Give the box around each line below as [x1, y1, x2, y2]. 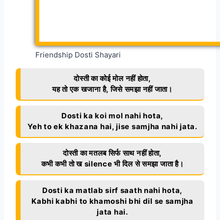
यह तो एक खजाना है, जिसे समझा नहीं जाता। [52, 84, 173, 94]
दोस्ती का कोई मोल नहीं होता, [74, 74, 151, 83]
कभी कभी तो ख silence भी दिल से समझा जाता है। [41, 159, 184, 169]
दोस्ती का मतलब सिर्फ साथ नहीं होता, [62, 148, 163, 158]
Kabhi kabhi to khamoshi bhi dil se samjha [31, 196, 193, 206]
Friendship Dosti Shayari [35, 50, 121, 60]
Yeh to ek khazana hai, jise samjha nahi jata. [27, 122, 197, 132]
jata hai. [97, 207, 128, 217]
